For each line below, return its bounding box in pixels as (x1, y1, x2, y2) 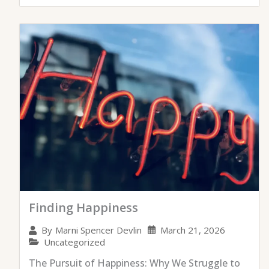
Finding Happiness (29, 199, 138, 216)
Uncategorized (44, 235, 105, 248)
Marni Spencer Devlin (55, 224, 142, 237)
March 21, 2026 (160, 223, 225, 236)
